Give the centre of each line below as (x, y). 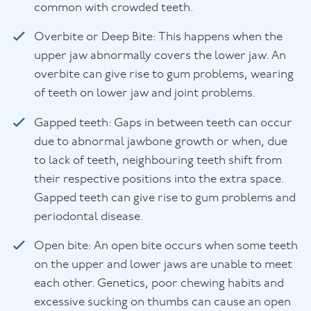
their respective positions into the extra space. (160, 180)
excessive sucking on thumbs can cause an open (163, 303)
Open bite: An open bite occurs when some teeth (166, 246)
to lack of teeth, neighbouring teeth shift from (158, 161)
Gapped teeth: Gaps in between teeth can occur (163, 124)
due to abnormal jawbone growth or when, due (161, 142)
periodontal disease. (89, 217)
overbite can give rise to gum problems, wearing (164, 75)
